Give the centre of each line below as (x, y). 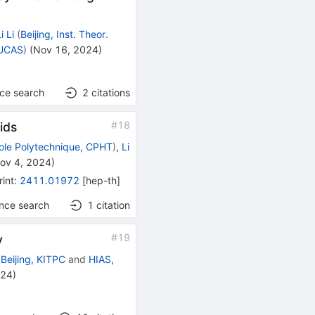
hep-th (102, 181)
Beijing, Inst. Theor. (65, 34)
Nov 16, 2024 (66, 50)
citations (110, 93)
